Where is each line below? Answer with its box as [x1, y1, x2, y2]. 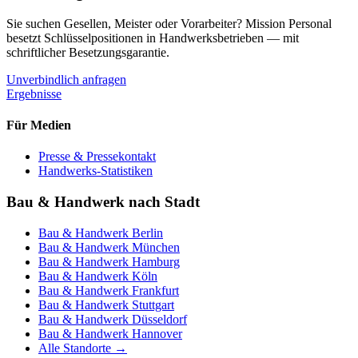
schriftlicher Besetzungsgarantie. [6, 45, 169, 59]
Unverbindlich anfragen [6, 72, 126, 86]
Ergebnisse [6, 86, 62, 101]
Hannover [132, 326, 182, 340]
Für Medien [6, 118, 71, 133]
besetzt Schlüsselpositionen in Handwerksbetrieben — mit [6, 30, 299, 45]
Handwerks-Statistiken [38, 164, 153, 178]
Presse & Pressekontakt [38, 149, 156, 164]
